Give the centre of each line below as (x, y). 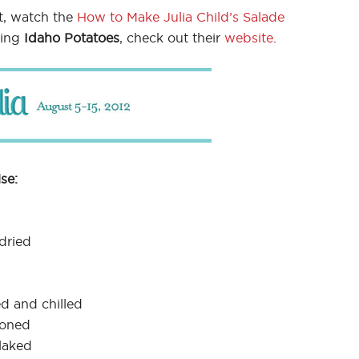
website (249, 37)
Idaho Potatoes (72, 37)
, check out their (172, 37)
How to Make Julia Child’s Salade (181, 16)
